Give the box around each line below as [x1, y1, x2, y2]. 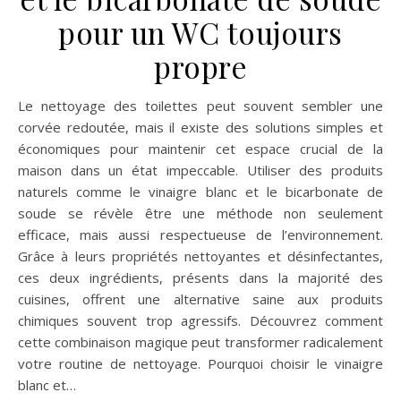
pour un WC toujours [58, 12, 343, 52]
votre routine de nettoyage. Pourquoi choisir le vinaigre [18, 354, 383, 372]
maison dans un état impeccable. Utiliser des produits [18, 160, 383, 179]
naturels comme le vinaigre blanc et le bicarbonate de [18, 182, 383, 200]
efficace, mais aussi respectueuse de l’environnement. [18, 225, 383, 243]
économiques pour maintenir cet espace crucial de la [18, 139, 383, 158]
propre [154, 46, 247, 86]
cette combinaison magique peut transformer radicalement [18, 332, 383, 351]
